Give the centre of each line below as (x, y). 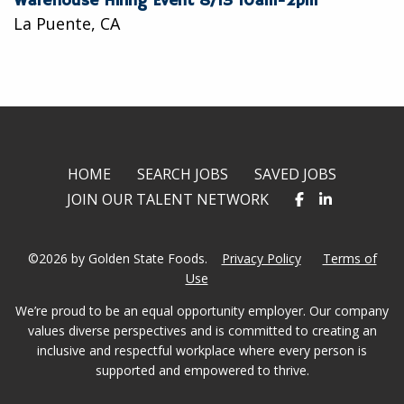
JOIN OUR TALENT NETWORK (168, 199)
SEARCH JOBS (183, 174)
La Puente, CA (67, 23)
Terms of (349, 258)
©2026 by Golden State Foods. (119, 258)
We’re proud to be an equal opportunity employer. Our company (202, 311)
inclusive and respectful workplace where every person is (202, 350)
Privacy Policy (261, 258)
